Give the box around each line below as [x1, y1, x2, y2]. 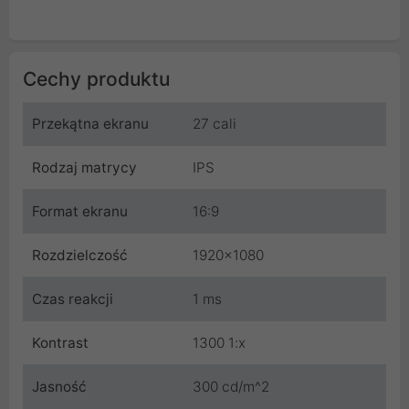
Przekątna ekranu [32, 114, 149, 132]
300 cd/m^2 [193, 377, 269, 395]
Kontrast [32, 333, 89, 351]
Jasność [32, 377, 87, 395]
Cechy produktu [23, 67, 170, 90]
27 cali [193, 114, 236, 132]
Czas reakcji [32, 289, 113, 308]
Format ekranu [32, 202, 128, 220]
